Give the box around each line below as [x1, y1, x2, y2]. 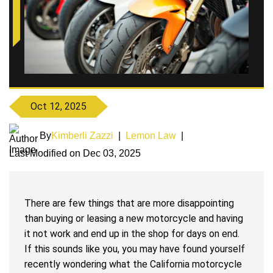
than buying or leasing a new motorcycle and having [24, 213, 243, 225]
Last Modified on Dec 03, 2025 [9, 148, 141, 159]
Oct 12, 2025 [30, 101, 87, 113]
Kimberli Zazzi [51, 130, 113, 141]
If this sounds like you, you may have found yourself [24, 243, 245, 255]
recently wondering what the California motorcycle [24, 258, 242, 271]
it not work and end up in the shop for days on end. [24, 228, 239, 240]
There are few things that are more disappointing [24, 197, 234, 210]
